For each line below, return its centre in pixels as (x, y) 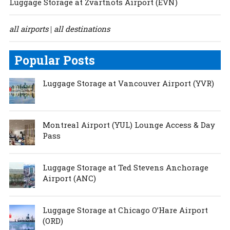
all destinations (82, 28)
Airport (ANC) (69, 178)
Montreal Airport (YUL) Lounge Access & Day (129, 124)
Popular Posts (54, 60)
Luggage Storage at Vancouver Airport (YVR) (128, 83)
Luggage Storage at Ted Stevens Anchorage (125, 167)
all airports (28, 28)
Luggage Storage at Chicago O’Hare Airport (125, 210)
